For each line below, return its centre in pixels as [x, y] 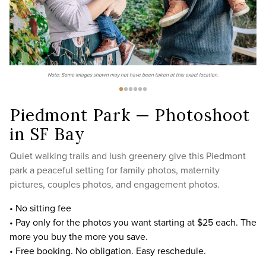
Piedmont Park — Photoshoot [130, 115]
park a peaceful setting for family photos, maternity [115, 170]
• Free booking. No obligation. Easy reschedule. [108, 251]
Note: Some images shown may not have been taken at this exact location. [133, 75]
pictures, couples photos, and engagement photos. [115, 184]
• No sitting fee [40, 208]
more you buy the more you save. [79, 236]
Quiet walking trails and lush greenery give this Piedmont [128, 156]
